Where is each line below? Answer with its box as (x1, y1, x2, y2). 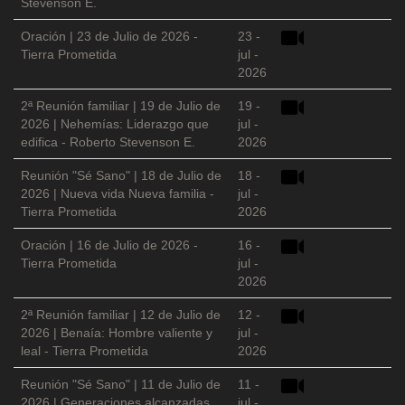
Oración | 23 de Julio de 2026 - (21, 29, 198, 44)
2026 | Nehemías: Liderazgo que (21, 117, 209, 132)
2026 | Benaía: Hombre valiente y (21, 325, 212, 341)
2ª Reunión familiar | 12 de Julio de (21, 307, 221, 323)
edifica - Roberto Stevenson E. (21, 135, 195, 150)
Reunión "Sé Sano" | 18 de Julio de (21, 168, 221, 184)
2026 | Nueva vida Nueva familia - (21, 186, 214, 202)
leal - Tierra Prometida (21, 344, 148, 359)
